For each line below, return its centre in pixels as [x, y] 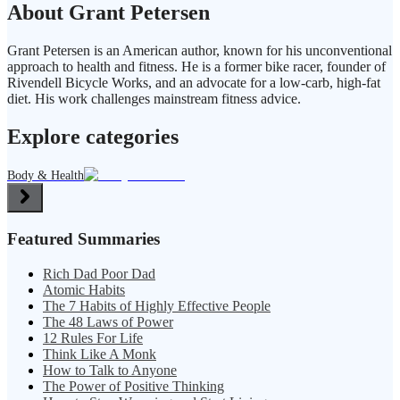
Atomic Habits [84, 289]
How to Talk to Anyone [110, 370]
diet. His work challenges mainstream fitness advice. [154, 99]
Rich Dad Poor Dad [99, 273]
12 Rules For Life [93, 337]
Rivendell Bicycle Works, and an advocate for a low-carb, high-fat [194, 83]
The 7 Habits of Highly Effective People [157, 305]
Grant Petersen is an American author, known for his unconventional [200, 51]
